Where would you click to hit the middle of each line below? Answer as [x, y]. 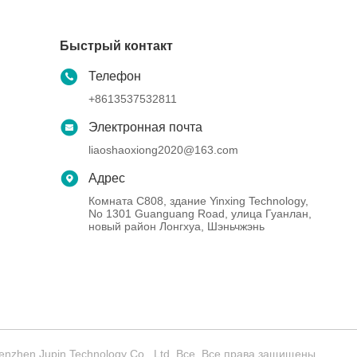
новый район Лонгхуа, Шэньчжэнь [177, 226]
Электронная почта [146, 127]
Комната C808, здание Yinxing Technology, [199, 201]
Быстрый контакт [117, 46]
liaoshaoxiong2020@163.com [164, 150]
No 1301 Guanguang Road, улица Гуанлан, [200, 214]
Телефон [115, 76]
